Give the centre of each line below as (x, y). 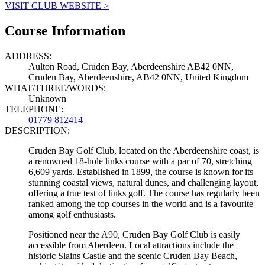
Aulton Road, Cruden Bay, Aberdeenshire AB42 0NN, (131, 66)
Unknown (47, 98)
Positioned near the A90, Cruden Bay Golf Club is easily (134, 234)
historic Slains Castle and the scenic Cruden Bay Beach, (133, 256)
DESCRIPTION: (37, 130)
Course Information (65, 30)
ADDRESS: (28, 56)
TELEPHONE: (34, 109)
